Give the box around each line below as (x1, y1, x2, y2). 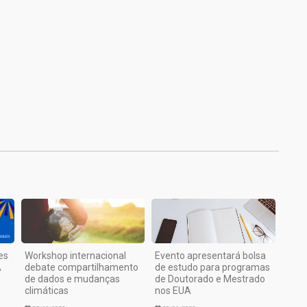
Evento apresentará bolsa (155, 250, 267, 262)
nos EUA (155, 285, 192, 297)
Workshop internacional (24, 250, 126, 262)
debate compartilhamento (24, 262, 138, 273)
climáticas (24, 285, 69, 297)
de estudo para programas (155, 262, 271, 273)
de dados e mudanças (24, 273, 120, 285)
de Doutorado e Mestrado (155, 273, 266, 285)
